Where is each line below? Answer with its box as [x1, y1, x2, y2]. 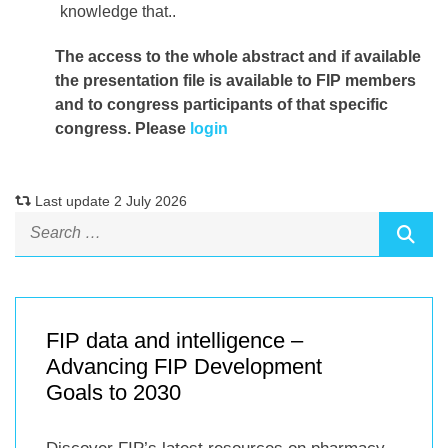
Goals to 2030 [46, 380, 181, 406]
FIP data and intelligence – [46, 328, 303, 354]
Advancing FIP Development [46, 354, 322, 380]
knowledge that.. [60, 3, 176, 21]
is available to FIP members [209, 72, 416, 90]
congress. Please [55, 120, 190, 138]
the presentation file [55, 72, 209, 90]
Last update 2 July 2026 [31, 193, 187, 210]
